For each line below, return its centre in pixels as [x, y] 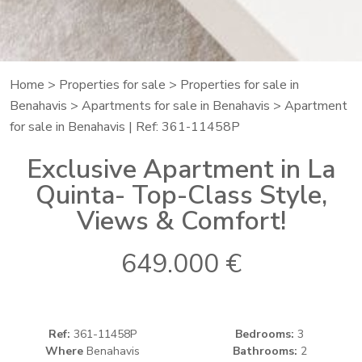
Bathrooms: [265, 351]
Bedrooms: [265, 334]
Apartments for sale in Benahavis [176, 106]
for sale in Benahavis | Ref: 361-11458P [125, 127]
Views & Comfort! [181, 221]
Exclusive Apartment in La [181, 170]
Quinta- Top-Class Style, [181, 196]
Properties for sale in [240, 85]
